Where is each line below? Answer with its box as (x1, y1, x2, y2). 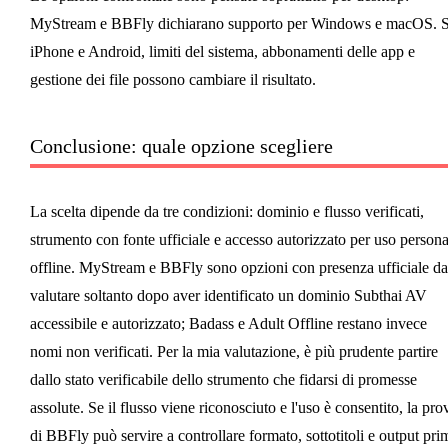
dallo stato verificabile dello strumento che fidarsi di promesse (29, 371, 417, 389)
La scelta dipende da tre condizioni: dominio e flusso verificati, (29, 203, 424, 221)
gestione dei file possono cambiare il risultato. (29, 71, 316, 89)
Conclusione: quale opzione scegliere (29, 135, 333, 158)
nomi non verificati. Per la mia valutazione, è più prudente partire (29, 343, 438, 361)
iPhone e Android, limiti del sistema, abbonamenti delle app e (29, 43, 415, 61)
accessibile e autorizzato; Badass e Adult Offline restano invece (29, 315, 427, 333)
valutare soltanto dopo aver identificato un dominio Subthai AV (29, 287, 427, 305)
